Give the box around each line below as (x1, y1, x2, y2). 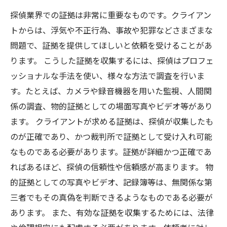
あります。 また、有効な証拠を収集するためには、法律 (10, 206, 214, 218)
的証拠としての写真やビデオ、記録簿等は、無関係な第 (10, 176, 212, 188)
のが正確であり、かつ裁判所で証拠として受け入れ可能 (10, 130, 212, 142)
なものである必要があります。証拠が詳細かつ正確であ (10, 145, 212, 158)
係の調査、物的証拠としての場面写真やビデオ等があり (10, 100, 213, 112)
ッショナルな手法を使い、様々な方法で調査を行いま (10, 69, 205, 82)
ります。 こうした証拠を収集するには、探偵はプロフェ (10, 54, 214, 66)
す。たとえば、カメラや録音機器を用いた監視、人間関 (10, 85, 212, 97)
